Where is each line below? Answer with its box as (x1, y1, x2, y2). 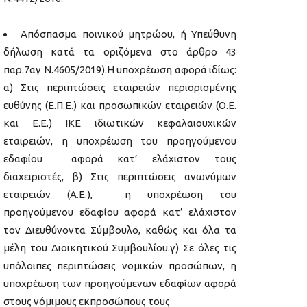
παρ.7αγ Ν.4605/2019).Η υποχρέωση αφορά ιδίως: (3, 64, 236, 76)
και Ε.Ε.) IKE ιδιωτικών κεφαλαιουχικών (3, 117, 236, 130)
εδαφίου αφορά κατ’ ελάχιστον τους (3, 153, 236, 165)
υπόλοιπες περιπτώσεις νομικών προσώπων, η (3, 260, 236, 272)
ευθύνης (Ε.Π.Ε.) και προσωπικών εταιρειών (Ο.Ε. (3, 99, 236, 112)
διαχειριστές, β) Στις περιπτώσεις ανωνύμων (3, 171, 236, 183)
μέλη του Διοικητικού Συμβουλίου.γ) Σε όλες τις (3, 242, 236, 254)
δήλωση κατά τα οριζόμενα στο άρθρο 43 (3, 46, 236, 58)
